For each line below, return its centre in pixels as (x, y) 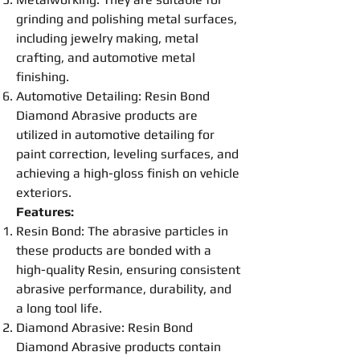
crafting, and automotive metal (106, 57)
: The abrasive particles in (155, 231)
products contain (173, 347)
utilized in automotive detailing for (115, 135)
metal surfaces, (190, 19)
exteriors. (44, 192)
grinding (40, 19)
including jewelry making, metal (107, 38)
